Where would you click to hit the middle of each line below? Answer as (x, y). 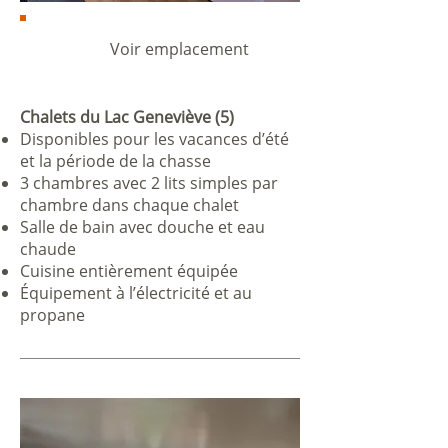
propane (52, 315)
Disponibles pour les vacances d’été (154, 139)
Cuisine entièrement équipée (129, 271)
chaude (48, 249)
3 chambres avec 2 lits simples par (149, 183)
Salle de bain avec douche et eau (142, 227)
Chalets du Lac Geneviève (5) (127, 117)
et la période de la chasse (115, 161)
